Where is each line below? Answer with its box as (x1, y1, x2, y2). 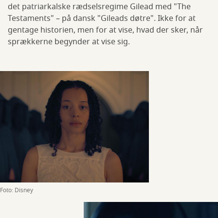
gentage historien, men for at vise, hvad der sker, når (8, 24, 203, 36)
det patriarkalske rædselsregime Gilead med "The (8, 1, 191, 13)
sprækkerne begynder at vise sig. (8, 36, 132, 48)
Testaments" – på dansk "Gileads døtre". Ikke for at (8, 13, 196, 24)
